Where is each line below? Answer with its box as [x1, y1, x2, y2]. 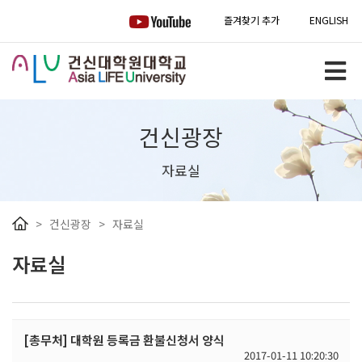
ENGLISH [309, 13, 348, 27]
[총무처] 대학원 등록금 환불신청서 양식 [23, 330, 225, 348]
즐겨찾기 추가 [224, 13, 280, 27]
